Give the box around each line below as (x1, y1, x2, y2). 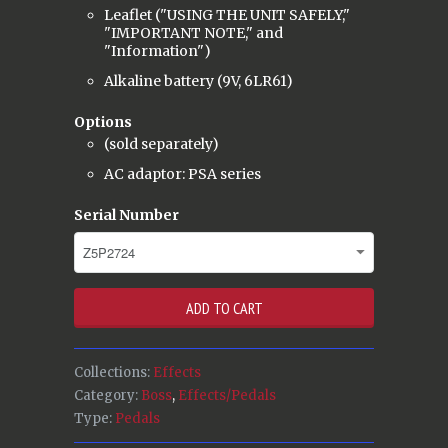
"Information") (104, 41, 211, 60)
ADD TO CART (185, 297, 263, 318)
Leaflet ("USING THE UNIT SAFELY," (104, 5, 350, 24)
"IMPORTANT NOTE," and (104, 23, 283, 42)
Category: (74, 386, 138, 404)
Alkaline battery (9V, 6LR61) (104, 71, 293, 90)
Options (74, 112, 132, 131)
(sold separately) (104, 134, 219, 153)
